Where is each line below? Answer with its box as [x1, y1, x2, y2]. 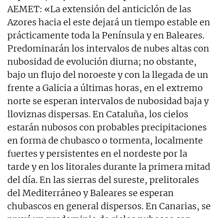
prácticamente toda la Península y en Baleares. [7, 29, 204, 41]
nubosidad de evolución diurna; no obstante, [7, 55, 197, 67]
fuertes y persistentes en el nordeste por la [7, 147, 187, 159]
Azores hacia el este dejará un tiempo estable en [7, 16, 210, 28]
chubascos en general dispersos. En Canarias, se [7, 200, 211, 212]
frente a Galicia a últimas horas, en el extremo [7, 82, 203, 93]
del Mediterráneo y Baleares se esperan [7, 187, 174, 199]
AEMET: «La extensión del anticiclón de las [7, 3, 191, 15]
